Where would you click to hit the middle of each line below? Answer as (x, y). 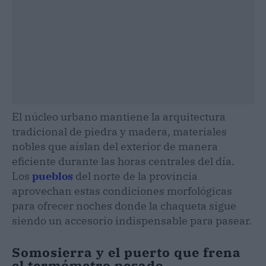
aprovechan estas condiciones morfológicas (122, 191)
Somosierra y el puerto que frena (126, 252)
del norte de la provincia (135, 176)
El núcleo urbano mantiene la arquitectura (119, 117)
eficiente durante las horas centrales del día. (123, 161)
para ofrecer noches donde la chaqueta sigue (124, 206)
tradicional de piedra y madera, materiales (119, 132)
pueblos (53, 176)
